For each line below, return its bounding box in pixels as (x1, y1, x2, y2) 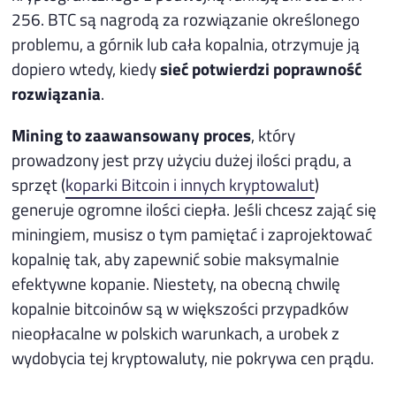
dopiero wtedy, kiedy (11, 56, 161, 82)
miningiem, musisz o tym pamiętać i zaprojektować (11, 221, 373, 247)
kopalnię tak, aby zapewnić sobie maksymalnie (11, 246, 340, 272)
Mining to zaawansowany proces (11, 122, 252, 148)
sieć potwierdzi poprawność (160, 56, 362, 82)
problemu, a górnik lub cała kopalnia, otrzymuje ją (11, 31, 361, 57)
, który (251, 122, 296, 148)
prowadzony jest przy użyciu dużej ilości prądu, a (11, 147, 353, 173)
